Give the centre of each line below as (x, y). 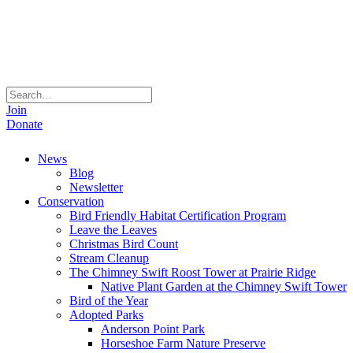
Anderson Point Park (153, 329)
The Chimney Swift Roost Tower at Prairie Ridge (193, 272)
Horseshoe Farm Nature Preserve (183, 343)
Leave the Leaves (113, 230)
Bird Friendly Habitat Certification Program (178, 216)
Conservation (71, 201)
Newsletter (96, 187)
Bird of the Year (109, 301)
